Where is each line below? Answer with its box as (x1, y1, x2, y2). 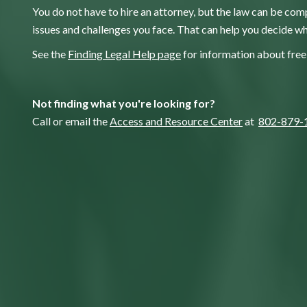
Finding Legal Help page (68, 47, 181, 60)
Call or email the (32, 114, 110, 127)
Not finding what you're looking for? (32, 96, 215, 110)
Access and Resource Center (110, 114, 243, 127)
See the (32, 47, 68, 60)
